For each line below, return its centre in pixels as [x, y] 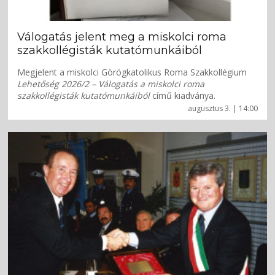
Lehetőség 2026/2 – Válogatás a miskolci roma [111, 83]
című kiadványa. [183, 95]
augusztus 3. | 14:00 [223, 108]
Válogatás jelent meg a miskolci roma [122, 37]
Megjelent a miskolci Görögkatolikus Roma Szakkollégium [132, 72]
